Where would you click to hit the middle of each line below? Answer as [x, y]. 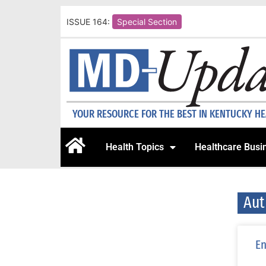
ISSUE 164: [88, 21]
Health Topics [135, 147]
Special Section [147, 21]
